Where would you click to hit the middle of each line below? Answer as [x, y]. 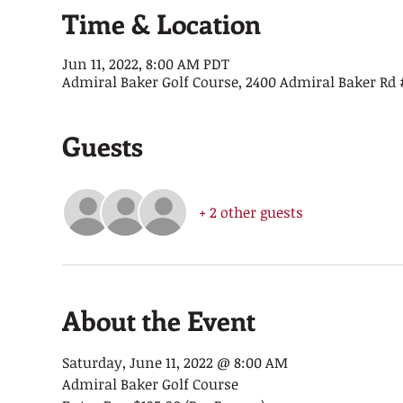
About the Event [158, 320]
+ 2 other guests [251, 212]
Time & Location [161, 23]
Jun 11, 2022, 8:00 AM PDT [145, 64]
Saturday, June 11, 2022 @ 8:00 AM [175, 363]
